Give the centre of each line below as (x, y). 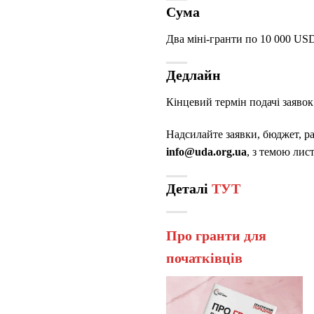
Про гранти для (216, 236)
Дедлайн (193, 75)
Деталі (189, 189)
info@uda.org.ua (206, 152)
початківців (204, 258)
